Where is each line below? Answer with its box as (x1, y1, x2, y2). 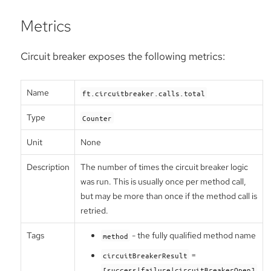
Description (26, 162, 70, 173)
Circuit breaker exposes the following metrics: (21, 49, 225, 63)
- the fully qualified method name (130, 230, 256, 241)
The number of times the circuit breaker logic (80, 162, 248, 173)
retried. (80, 205, 108, 217)
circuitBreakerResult (102, 250, 188, 260)
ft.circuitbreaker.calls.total (82, 88, 205, 98)
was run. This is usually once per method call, (80, 176, 246, 188)
